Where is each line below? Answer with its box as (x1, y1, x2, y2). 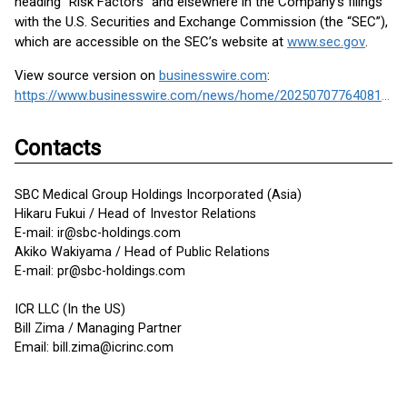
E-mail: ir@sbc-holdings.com (15, 225, 181, 241)
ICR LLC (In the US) (15, 302, 125, 317)
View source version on (15, 67, 159, 84)
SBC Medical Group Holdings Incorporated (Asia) (15, 187, 302, 203)
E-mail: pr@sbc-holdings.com (15, 263, 185, 279)
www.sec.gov (287, 34, 365, 50)
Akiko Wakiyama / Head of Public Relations (15, 244, 270, 260)
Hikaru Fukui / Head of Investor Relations (15, 206, 256, 222)
